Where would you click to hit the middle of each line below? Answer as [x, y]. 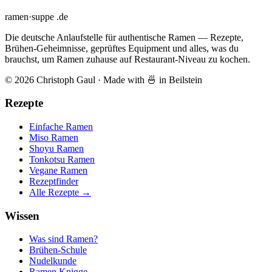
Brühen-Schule [58, 250]
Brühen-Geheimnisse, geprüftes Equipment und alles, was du [122, 48]
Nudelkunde [53, 261]
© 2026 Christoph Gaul [50, 80]
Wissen [22, 216]
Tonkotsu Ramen [62, 159]
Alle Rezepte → [60, 192]
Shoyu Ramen [56, 148]
